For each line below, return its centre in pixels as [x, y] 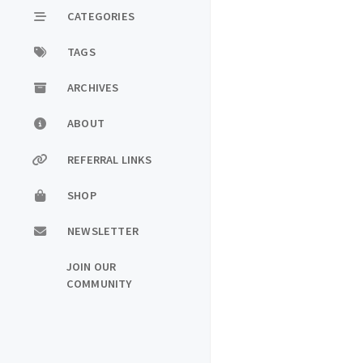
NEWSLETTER [103, 231]
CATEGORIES [101, 16]
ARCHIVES [93, 88]
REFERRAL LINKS [109, 159]
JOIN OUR [91, 267]
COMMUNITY [99, 284]
